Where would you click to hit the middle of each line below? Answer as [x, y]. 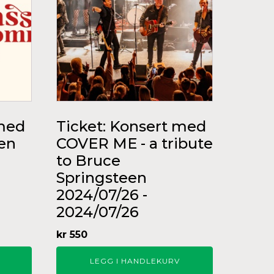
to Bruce [88, 161]
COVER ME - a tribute [135, 144]
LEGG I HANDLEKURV [135, 261]
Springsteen [102, 178]
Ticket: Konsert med [131, 127]
